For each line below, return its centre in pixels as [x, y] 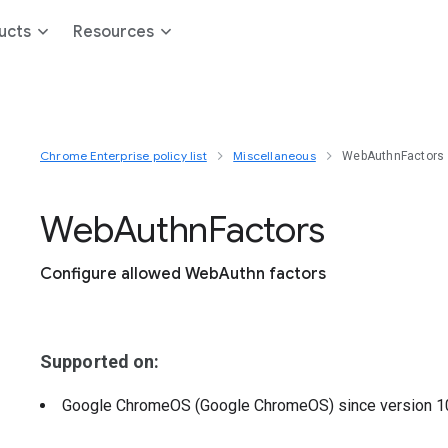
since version [387, 405]
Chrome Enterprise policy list [123, 155]
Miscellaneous [274, 155]
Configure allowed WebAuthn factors [183, 274]
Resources [113, 32]
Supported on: [100, 361]
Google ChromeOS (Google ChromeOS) [200, 405]
